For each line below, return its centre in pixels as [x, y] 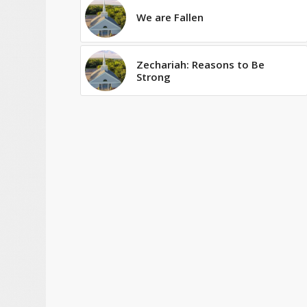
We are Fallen [170, 17]
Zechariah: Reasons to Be [201, 64]
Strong [154, 76]
